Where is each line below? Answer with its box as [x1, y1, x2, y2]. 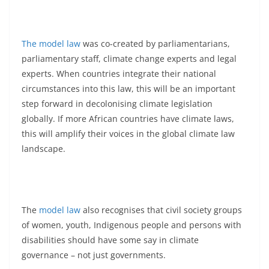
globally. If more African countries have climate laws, [22, 112, 234, 124]
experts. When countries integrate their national [22, 67, 216, 79]
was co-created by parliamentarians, [80, 37, 230, 49]
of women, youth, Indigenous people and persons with [22, 219, 241, 231]
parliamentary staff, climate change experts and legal [22, 52, 237, 64]
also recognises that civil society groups [80, 204, 242, 216]
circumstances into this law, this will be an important [22, 82, 235, 94]
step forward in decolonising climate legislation [22, 97, 213, 109]
